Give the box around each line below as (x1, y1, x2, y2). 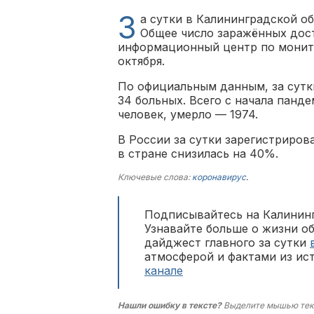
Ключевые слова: (118, 172, 192, 182)
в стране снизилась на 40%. (118, 146, 278, 161)
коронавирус (192, 172, 246, 182)
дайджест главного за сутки (144, 235, 310, 250)
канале (144, 264, 183, 278)
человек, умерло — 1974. (118, 107, 258, 121)
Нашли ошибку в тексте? (118, 300, 221, 310)
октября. (118, 54, 165, 68)
